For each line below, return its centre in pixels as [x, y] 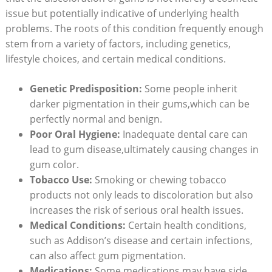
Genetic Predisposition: [86, 88]
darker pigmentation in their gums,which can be [139, 104]
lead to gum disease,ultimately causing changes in [144, 149]
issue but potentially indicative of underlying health [122, 13]
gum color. [54, 164]
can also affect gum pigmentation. [107, 255]
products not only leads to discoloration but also [141, 195]
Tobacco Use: [61, 179]
